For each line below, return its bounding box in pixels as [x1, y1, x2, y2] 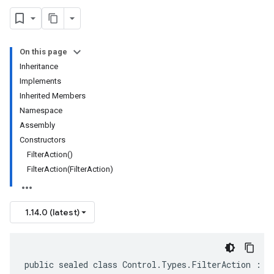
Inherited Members [20, 91, 86, 100]
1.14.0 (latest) [25, 207, 80, 218]
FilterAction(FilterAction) [27, 165, 113, 174]
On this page [20, 47, 67, 56]
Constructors [20, 135, 65, 144]
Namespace [20, 106, 62, 115]
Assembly [20, 120, 55, 130]
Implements [20, 76, 61, 86]
